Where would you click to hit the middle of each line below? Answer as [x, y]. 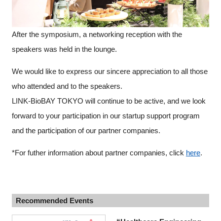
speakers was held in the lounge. [64, 49]
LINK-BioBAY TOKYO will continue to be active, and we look [109, 101]
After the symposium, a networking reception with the [97, 34]
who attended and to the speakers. [67, 86]
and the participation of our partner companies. [86, 130]
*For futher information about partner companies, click [99, 152]
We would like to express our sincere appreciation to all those [110, 71]
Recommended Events [54, 200]
